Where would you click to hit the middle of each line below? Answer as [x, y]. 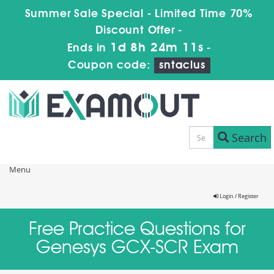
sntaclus [182, 65]
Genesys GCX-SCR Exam [137, 248]
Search [247, 137]
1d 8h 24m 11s [157, 48]
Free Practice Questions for [137, 230]
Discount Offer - [139, 31]
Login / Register [239, 196]
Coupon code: [111, 65]
